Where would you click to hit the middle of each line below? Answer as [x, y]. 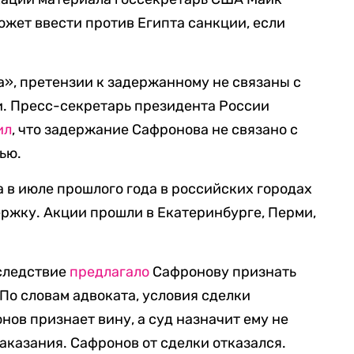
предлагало [110, 272]
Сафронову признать [223, 272]
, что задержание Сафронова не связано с [155, 130]
